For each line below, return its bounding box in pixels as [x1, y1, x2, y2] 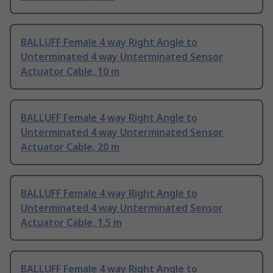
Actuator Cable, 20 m [21, 140, 119, 154]
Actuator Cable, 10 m [21, 65, 119, 79]
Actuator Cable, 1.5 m [21, 216, 122, 230]
